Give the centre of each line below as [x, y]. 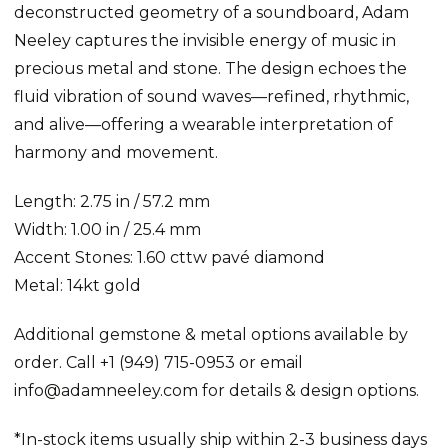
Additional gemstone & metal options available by [211, 334]
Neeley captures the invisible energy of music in [205, 40]
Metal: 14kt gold [77, 285]
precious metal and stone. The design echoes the [210, 68]
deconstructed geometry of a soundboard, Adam [211, 12]
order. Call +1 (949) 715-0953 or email [158, 362]
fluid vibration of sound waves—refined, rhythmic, [211, 96]
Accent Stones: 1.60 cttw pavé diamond [169, 257]
